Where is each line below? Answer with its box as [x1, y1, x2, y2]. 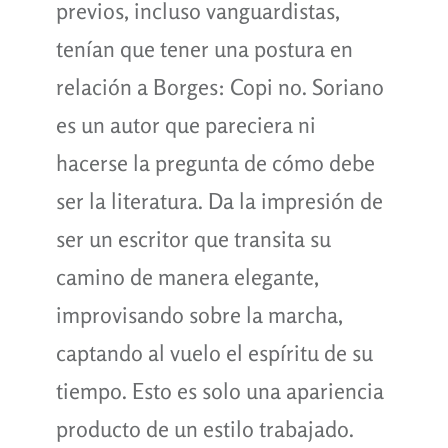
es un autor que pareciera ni [55, 111, 316, 138]
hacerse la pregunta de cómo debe [55, 149, 375, 176]
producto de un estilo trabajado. [55, 415, 354, 442]
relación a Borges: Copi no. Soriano [55, 73, 384, 100]
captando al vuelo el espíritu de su [55, 339, 373, 366]
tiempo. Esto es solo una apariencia [55, 377, 384, 404]
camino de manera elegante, [55, 263, 319, 290]
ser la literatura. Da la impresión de [55, 187, 383, 214]
